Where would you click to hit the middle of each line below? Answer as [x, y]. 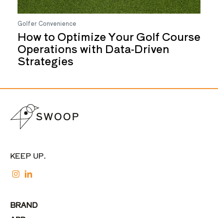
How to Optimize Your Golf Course [109, 36]
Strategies [45, 60]
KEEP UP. [28, 155]
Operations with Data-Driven [93, 48]
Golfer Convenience [47, 23]
